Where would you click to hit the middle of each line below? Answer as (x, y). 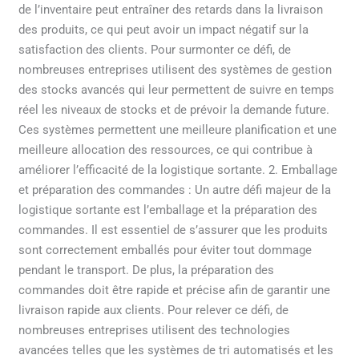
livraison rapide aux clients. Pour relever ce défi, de (154, 310)
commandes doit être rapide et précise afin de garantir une (175, 290)
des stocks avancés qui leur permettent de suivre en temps (177, 89)
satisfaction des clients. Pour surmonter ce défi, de (155, 49)
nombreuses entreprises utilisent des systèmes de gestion (175, 69)
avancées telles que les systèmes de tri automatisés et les (176, 350)
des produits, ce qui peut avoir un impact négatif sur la (164, 29)
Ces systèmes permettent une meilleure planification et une (178, 129)
